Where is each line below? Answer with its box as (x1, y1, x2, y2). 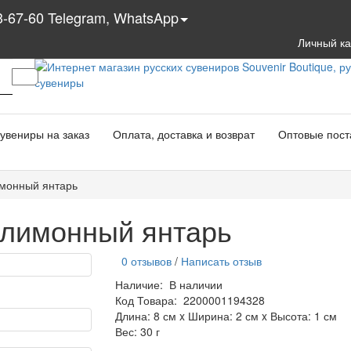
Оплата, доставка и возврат (113, 126, 255, 142)
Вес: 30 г (114, 324, 160, 339)
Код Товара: (114, 292, 177, 308)
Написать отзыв (180, 253, 262, 269)
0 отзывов (114, 253, 172, 269)
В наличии (168, 277, 223, 292)
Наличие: (114, 277, 169, 292)
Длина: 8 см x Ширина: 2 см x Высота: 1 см (114, 308, 337, 324)
